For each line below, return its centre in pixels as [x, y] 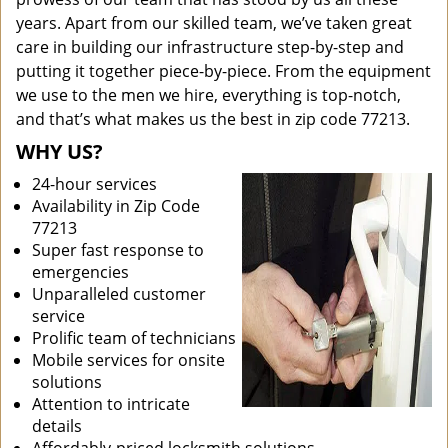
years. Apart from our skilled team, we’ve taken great [214, 23]
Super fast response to [118, 250]
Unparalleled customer [119, 294]
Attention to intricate [111, 404]
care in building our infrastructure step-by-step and [210, 47]
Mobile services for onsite [128, 360]
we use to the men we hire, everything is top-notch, [208, 95]
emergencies [80, 272]
